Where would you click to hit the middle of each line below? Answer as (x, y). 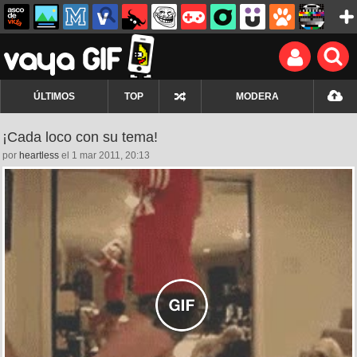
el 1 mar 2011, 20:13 (104, 155)
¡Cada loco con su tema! (80, 137)
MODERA (257, 96)
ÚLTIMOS (54, 96)
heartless (39, 155)
